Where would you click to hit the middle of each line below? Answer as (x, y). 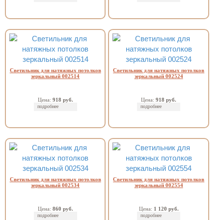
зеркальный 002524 (159, 76)
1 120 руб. (166, 209)
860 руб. (63, 209)
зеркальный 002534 (55, 185)
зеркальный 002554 (159, 185)
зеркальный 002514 (55, 76)
